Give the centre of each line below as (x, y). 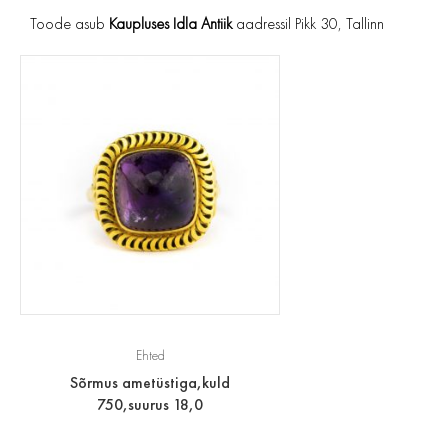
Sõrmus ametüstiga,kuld (150, 383)
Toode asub (69, 24)
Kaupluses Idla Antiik (170, 24)
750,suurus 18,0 (150, 405)
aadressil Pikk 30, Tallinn (308, 24)
